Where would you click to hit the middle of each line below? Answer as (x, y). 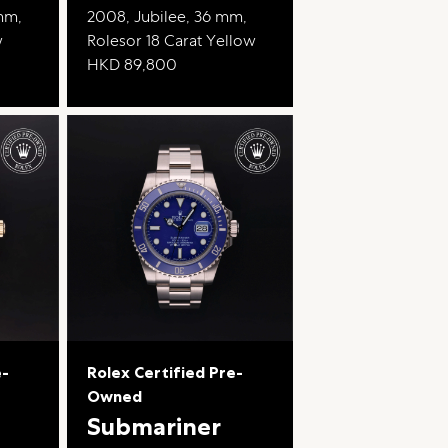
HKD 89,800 (131, 64)
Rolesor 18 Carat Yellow (171, 40)
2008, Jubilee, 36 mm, (166, 16)
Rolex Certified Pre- (164, 372)
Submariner (153, 426)
